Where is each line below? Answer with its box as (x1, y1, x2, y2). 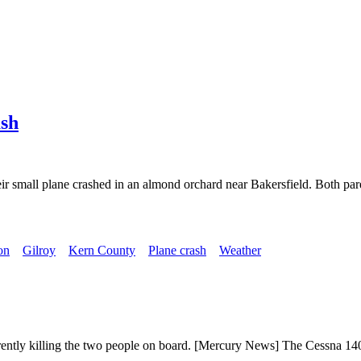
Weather (219, 243, 261, 257)
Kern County (68, 243, 135, 257)
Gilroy (23, 243, 56, 257)
